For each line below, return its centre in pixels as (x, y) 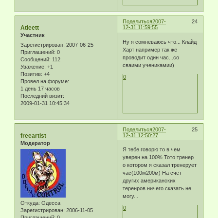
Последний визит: (42, 96)
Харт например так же (150, 49)
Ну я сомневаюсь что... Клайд (160, 42)
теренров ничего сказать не (157, 189)
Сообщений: (36, 59)
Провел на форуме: (45, 81)
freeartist (33, 136)
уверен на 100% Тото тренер (158, 157)
